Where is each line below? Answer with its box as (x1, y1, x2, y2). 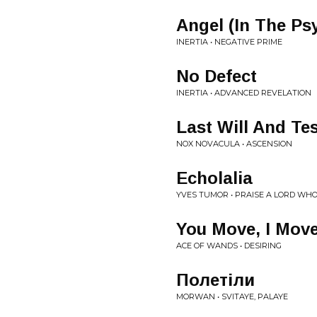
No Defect (176, 67, 257, 86)
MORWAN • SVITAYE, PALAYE (176, 292, 288, 301)
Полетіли (176, 270, 255, 289)
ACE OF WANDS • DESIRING (176, 241, 282, 250)
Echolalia (176, 168, 253, 188)
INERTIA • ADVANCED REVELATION (176, 88, 311, 98)
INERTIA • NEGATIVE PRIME (176, 37, 282, 47)
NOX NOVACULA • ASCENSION (176, 139, 292, 149)
